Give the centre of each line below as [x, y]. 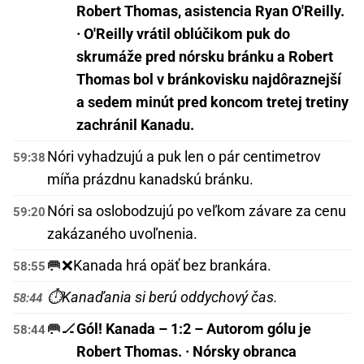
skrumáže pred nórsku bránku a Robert [205, 57]
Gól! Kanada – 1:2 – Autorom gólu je [194, 329]
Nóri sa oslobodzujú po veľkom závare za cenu [197, 211]
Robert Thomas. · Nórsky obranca [186, 352]
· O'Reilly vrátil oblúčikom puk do [183, 34]
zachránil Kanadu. [135, 125]
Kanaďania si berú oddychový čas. [170, 297]
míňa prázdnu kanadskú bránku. [150, 180]
